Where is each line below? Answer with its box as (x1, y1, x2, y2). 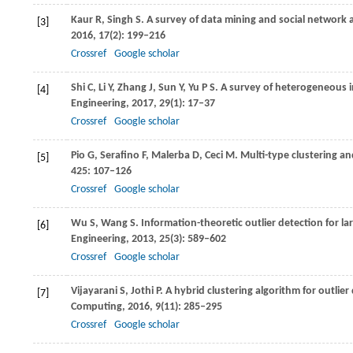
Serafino (100, 150, 139, 162)
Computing (71, 301, 122, 313)
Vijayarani (71, 285, 117, 297)
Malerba (151, 150, 190, 162)
